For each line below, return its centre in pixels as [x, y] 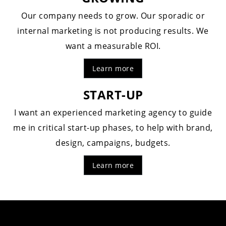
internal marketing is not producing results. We [113, 31]
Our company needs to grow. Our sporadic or [113, 16]
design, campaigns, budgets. [113, 143]
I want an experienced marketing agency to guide [113, 112]
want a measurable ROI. [113, 46]
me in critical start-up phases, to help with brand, [113, 128]
